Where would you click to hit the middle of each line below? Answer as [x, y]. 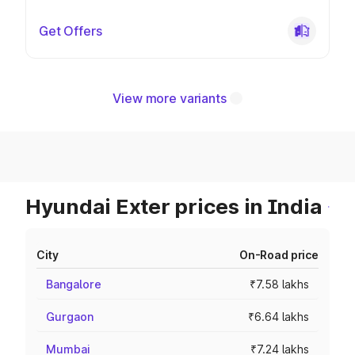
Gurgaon [70, 317]
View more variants [170, 98]
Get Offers [71, 31]
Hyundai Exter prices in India [174, 206]
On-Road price [279, 255]
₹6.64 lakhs [279, 317]
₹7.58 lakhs [279, 284]
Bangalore [74, 284]
